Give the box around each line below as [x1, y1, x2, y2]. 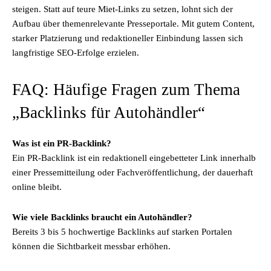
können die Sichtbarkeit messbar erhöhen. [12, 241, 171, 251]
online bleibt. [12, 182, 62, 192]
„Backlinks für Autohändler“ [12, 103, 205, 122]
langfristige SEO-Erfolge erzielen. [12, 48, 139, 57]
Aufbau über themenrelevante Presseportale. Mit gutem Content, [12, 19, 255, 28]
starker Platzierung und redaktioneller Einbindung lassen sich [12, 33, 243, 43]
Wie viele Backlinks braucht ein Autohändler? [12, 212, 192, 222]
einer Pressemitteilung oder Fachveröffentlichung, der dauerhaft [12, 168, 253, 177]
